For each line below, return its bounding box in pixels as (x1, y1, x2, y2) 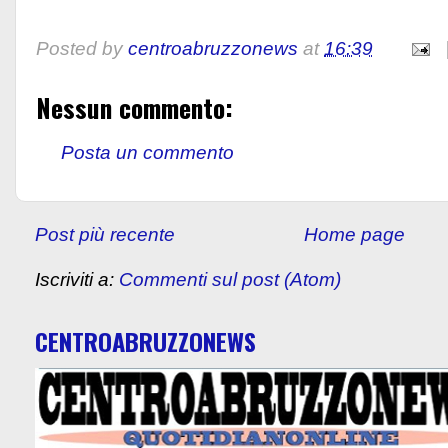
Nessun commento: (36, 88, 233, 127)
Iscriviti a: (35, 268, 119, 290)
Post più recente (35, 223, 175, 245)
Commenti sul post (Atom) (119, 268, 341, 290)
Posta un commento (61, 141, 234, 163)
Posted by (36, 37, 128, 59)
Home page (303, 223, 405, 245)
